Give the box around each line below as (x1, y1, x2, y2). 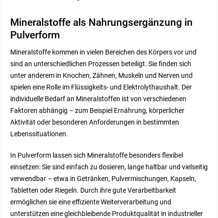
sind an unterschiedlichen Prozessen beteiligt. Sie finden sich (10, 60, 191, 68)
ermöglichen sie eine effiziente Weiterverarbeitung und (10, 198, 171, 206)
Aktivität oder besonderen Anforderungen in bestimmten (10, 118, 179, 127)
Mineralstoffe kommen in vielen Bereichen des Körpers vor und (10, 48, 197, 56)
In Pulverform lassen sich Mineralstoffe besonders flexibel (10, 151, 183, 160)
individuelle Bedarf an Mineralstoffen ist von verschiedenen (10, 95, 186, 103)
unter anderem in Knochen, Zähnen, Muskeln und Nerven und (10, 72, 193, 80)
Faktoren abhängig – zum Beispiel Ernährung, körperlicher (10, 107, 184, 115)
